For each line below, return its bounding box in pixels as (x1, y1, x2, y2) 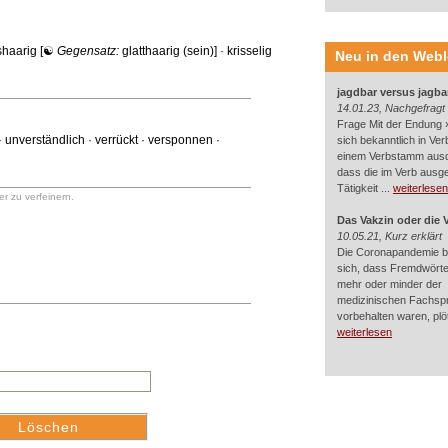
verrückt (95, 133, 138, 147)
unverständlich (5, 133, 85, 147)
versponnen (148, 133, 213, 147)
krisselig (227, 44, 272, 58)
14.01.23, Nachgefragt (337, 102, 445, 114)
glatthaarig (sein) (122, 44, 214, 58)
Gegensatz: (57, 44, 122, 58)
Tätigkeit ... (337, 182, 393, 194)
